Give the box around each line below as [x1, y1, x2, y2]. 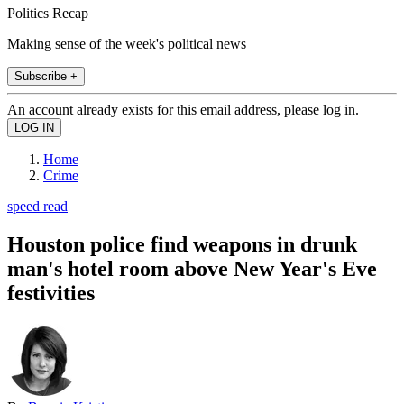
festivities [7, 280, 95, 305]
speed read [7, 197, 68, 214]
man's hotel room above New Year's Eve [7, 256, 377, 280]
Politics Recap [7, 5, 88, 21]
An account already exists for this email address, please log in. [7, 101, 359, 117]
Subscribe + [14, 69, 78, 83]
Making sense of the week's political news [7, 35, 246, 51]
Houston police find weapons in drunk [7, 232, 357, 256]
